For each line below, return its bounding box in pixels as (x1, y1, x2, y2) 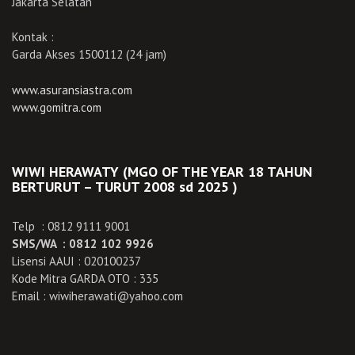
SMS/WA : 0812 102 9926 (12, 235, 154, 251)
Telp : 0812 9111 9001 (12, 218, 130, 234)
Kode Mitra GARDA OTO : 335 (12, 270, 158, 286)
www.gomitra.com (12, 99, 101, 115)
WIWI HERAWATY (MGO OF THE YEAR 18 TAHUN (12, 162, 312, 181)
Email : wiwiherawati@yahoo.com (12, 288, 183, 303)
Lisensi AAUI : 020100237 (12, 253, 141, 269)
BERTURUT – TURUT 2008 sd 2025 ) (12, 177, 238, 196)
